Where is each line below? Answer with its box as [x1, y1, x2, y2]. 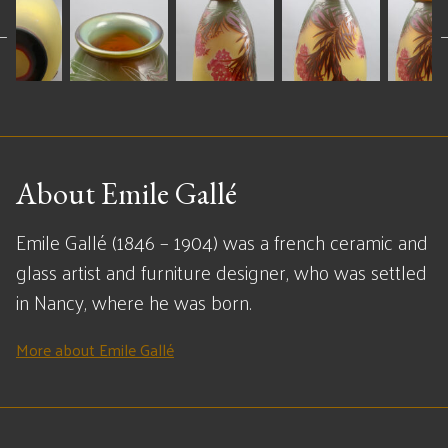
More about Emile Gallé [16, 335, 174, 364]
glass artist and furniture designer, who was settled [16, 254, 427, 290]
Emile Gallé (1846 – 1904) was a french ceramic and [16, 224, 428, 260]
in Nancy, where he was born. [16, 284, 252, 320]
